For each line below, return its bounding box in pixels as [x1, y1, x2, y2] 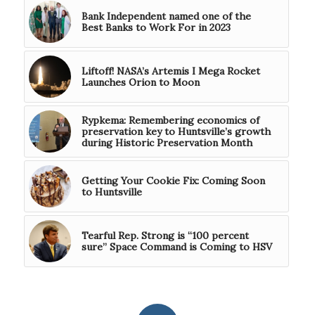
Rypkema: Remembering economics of [81, 113, 259, 127]
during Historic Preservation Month [81, 136, 252, 149]
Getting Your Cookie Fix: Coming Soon [81, 174, 265, 187]
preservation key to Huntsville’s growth [81, 124, 271, 138]
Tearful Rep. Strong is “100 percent [81, 229, 249, 242]
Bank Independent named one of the [81, 9, 251, 22]
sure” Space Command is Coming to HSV [81, 240, 272, 253]
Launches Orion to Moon [81, 75, 200, 89]
